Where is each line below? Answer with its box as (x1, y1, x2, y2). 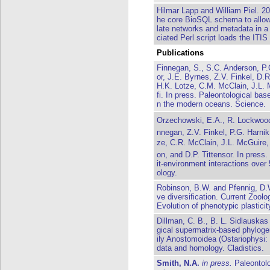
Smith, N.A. (157, 259, 199, 268)
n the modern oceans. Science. (157, 99, 266, 108)
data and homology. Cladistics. (157, 243, 264, 253)
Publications (157, 48, 204, 57)
